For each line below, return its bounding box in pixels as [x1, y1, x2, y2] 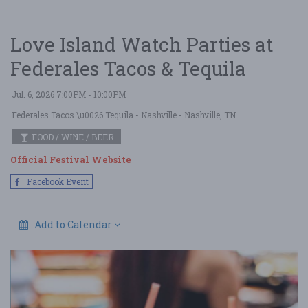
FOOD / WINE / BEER [30, 131, 114, 142]
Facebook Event [25, 175, 89, 187]
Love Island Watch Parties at [10, 32, 273, 57]
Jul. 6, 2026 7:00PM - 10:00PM [12, 89, 126, 100]
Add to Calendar [32, 217, 114, 231]
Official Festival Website [10, 153, 131, 166]
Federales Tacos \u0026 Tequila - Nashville [12, 109, 177, 120]
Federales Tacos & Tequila [10, 56, 246, 81]
